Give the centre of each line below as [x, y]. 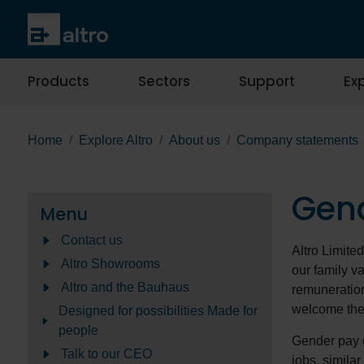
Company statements [297, 141]
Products [58, 82]
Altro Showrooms [110, 264]
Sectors [164, 82]
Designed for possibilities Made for [158, 311]
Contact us [92, 240]
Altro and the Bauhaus [125, 288]
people [79, 331]
